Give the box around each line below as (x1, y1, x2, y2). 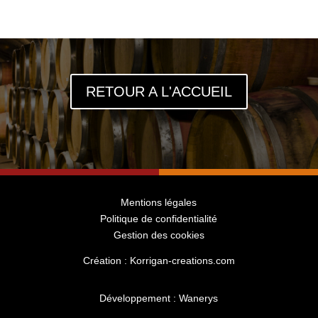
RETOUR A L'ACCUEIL (85, 83, 232, 99)
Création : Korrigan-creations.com (82, 255, 235, 267)
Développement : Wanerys (99, 292, 219, 305)
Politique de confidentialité (100, 213, 218, 225)
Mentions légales (121, 197, 197, 209)
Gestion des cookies (113, 229, 204, 241)
